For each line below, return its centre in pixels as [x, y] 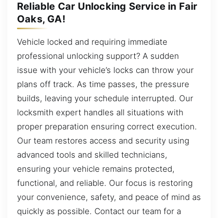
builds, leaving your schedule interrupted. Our [105, 99]
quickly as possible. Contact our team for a [99, 211]
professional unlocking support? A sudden [98, 56]
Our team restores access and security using [103, 141]
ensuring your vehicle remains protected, [96, 169]
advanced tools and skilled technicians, [92, 155]
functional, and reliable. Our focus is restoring [105, 183]
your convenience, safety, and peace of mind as [109, 197]
